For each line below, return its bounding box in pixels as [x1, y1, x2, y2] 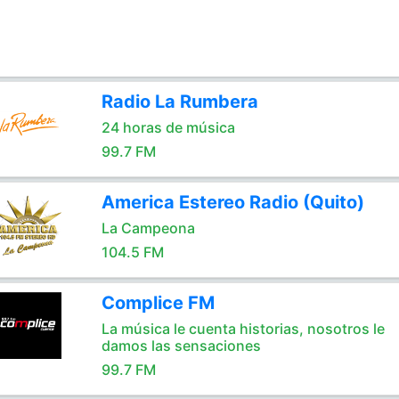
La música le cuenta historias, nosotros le [101, 320, 385, 338]
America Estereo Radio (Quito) [101, 191, 364, 213]
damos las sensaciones [101, 337, 261, 354]
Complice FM [101, 292, 215, 313]
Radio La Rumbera [101, 91, 258, 112]
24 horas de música [101, 118, 235, 136]
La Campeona [101, 219, 195, 237]
